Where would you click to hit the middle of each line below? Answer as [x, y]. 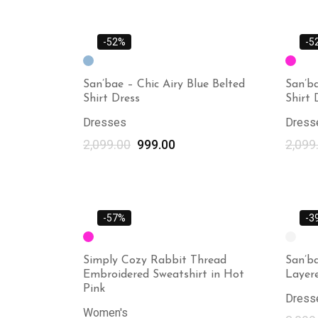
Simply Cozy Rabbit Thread [155, 260]
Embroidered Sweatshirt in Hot [164, 274]
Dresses [105, 122]
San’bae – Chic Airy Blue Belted [164, 84]
